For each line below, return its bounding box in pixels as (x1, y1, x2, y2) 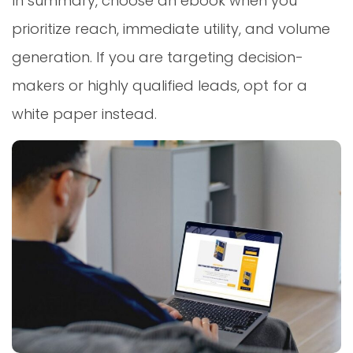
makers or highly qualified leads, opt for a (12, 76, 307, 96)
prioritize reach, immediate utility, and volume (12, 19, 330, 39)
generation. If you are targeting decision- (12, 47, 303, 68)
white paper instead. (12, 104, 157, 124)
